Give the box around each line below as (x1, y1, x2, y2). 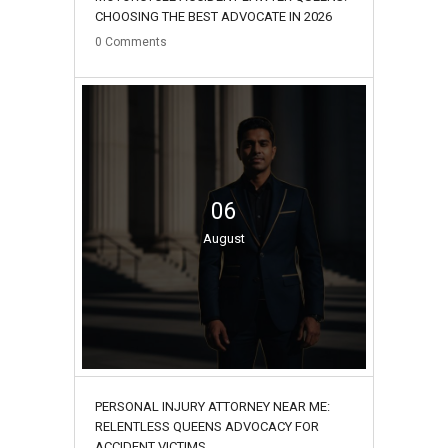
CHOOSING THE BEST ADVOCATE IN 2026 (95, 8, 332, 24)
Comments (105, 34, 167, 49)
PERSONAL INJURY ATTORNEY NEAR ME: (95, 398, 330, 414)
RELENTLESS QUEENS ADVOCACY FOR (95, 418, 319, 434)
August (203, 230, 245, 246)
